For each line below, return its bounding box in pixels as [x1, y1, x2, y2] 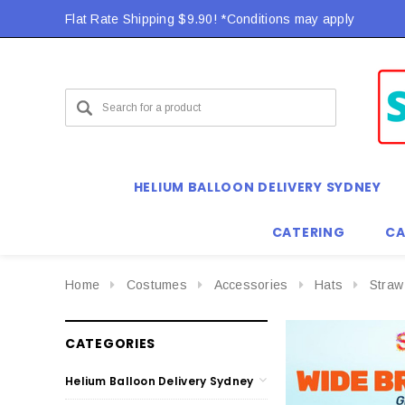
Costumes [126, 278, 187, 292]
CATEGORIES [65, 334, 155, 353]
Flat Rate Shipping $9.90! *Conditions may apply [65, 12, 355, 26]
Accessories [213, 278, 288, 292]
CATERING [271, 223, 345, 241]
